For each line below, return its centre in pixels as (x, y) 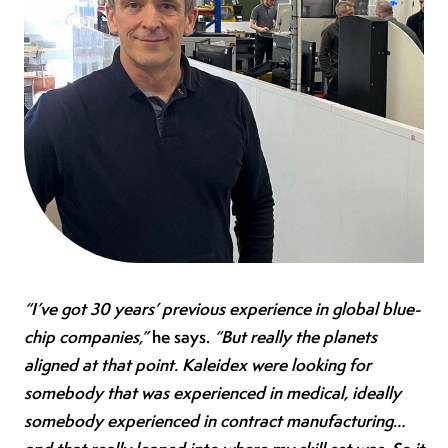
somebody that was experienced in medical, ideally (212, 392)
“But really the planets (295, 336)
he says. (181, 336)
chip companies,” (86, 336)
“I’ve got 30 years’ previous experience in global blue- (222, 308)
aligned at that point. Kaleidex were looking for (197, 364)
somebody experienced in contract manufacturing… (214, 420)
